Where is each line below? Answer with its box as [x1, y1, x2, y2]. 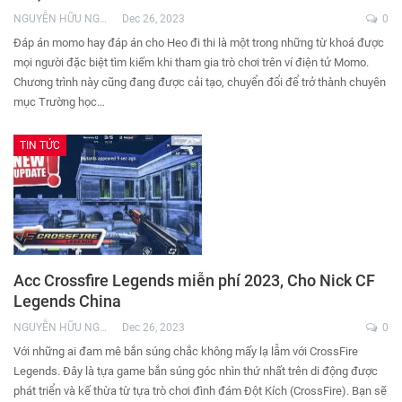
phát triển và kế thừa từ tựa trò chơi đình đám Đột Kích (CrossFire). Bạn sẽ [13, 383, 387, 398]
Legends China [13, 291, 121, 310]
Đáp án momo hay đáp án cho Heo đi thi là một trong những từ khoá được [13, 35, 384, 49]
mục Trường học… [13, 94, 105, 109]
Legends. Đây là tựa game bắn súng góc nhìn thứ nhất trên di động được [13, 363, 378, 378]
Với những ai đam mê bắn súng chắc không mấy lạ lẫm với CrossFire [13, 344, 358, 358]
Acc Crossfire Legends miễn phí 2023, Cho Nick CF [13, 270, 375, 290]
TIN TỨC [20, 138, 60, 152]
